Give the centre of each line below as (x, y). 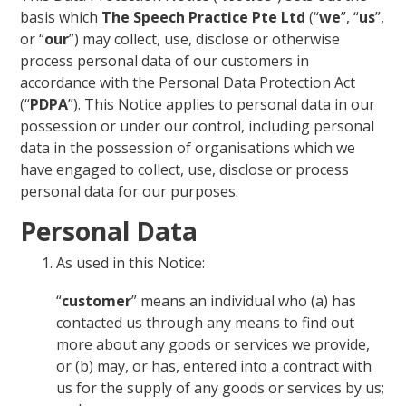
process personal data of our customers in (165, 60)
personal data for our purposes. (130, 191)
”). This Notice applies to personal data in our (222, 104)
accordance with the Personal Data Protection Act (188, 82)
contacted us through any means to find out (206, 322)
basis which (61, 17)
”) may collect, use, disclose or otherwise (205, 39)
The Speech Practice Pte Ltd (204, 17)
